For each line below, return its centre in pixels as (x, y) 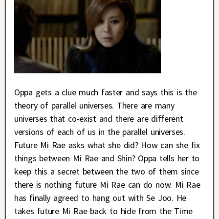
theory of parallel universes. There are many (94, 105)
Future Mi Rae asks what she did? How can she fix (107, 145)
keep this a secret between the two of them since (107, 171)
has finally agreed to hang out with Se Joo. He (100, 197)
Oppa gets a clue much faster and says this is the (106, 92)
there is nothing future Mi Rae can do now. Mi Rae (107, 184)
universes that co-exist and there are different (99, 118)
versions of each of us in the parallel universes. (100, 131)
